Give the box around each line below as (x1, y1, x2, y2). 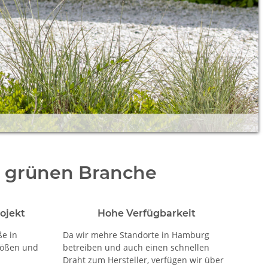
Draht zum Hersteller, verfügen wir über (62, 254, 224, 266)
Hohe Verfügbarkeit (97, 207, 196, 219)
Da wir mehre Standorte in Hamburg (62, 229, 209, 240)
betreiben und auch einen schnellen (62, 241, 209, 253)
